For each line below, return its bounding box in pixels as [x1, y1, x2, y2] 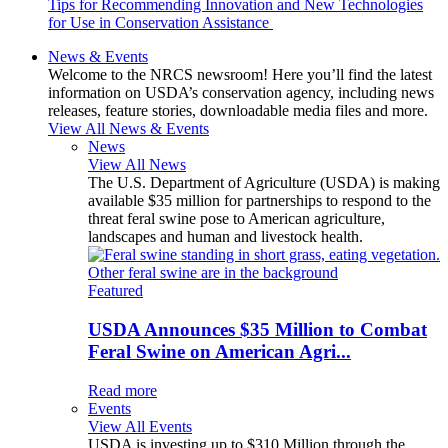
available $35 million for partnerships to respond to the [88, 192, 431, 210]
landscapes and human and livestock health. [88, 228, 363, 246]
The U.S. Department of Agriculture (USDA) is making [88, 174, 440, 192]
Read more [88, 381, 157, 399]
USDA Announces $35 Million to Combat [88, 318, 427, 340]
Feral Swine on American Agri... [88, 340, 351, 362]
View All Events [88, 417, 192, 435]
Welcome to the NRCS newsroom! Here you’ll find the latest [48, 66, 432, 84]
